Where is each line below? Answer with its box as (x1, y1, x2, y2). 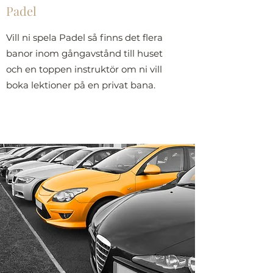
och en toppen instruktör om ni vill (6, 63, 162, 75)
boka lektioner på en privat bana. (6, 79, 155, 91)
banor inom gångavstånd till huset (6, 48, 163, 59)
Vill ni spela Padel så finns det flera (6, 32, 163, 43)
